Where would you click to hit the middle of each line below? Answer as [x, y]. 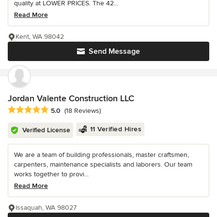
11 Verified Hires [116, 129]
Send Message [114, 52]
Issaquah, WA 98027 [46, 207]
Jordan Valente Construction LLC [71, 99]
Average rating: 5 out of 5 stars [59, 110]
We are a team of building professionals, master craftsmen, [101, 155]
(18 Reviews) [83, 110]
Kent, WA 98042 [40, 37]
